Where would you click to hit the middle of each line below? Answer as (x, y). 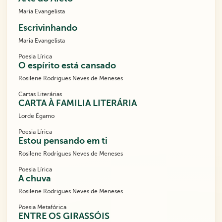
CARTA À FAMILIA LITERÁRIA (78, 103)
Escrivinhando (48, 28)
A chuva (35, 179)
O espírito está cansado (67, 66)
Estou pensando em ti (63, 141)
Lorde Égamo (36, 116)
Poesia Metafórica (42, 207)
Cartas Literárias (40, 94)
